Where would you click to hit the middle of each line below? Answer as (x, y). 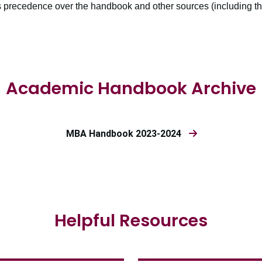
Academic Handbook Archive (131, 89)
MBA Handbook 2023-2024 (127, 134)
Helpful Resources (131, 221)
